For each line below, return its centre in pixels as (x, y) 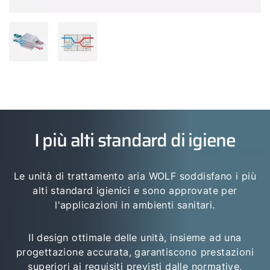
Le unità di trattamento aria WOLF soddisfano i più (135, 176)
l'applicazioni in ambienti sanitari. (135, 205)
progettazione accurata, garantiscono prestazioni (135, 252)
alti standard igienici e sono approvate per (135, 190)
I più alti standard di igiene (135, 140)
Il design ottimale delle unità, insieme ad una (135, 237)
